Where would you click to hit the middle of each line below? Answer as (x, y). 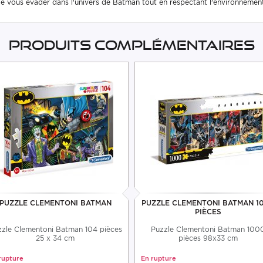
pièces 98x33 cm (208, 238)
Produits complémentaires (131, 45)
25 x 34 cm (55, 238)
